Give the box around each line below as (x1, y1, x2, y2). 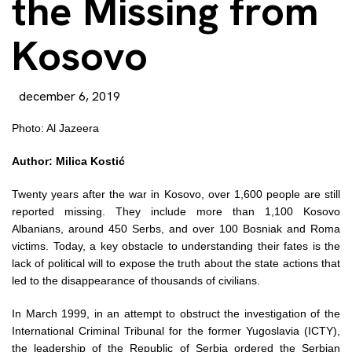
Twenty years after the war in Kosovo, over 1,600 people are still (12, 188, 340, 200)
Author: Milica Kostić (12, 155, 125, 167)
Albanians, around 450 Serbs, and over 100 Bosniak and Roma (12, 222, 340, 235)
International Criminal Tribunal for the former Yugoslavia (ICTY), (12, 324, 340, 337)
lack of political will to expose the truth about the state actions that (12, 257, 340, 269)
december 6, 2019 (19, 88, 120, 104)
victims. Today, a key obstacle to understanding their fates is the (12, 240, 340, 252)
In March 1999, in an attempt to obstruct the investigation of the (12, 307, 340, 320)
